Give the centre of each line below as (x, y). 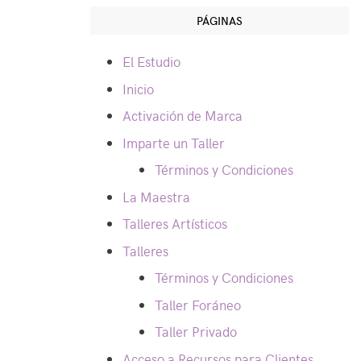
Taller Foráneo (198, 304)
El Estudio (151, 61)
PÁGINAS (220, 21)
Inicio (138, 88)
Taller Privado (196, 331)
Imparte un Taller (174, 142)
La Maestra (156, 196)
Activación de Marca (183, 115)
